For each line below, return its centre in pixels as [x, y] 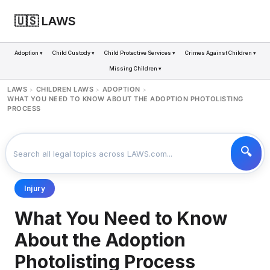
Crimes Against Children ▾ [220, 53]
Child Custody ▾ [73, 53]
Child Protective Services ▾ [140, 53]
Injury [35, 188]
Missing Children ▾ [135, 68]
